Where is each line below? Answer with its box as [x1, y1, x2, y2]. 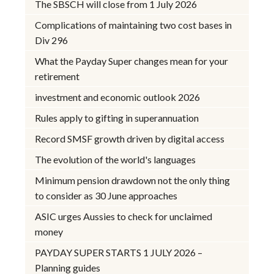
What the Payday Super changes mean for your [35, 54, 229, 67]
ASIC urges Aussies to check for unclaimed [35, 210, 213, 222]
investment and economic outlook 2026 [35, 91, 201, 103]
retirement [35, 70, 80, 82]
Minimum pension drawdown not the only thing [35, 174, 231, 186]
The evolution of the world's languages [35, 153, 196, 165]
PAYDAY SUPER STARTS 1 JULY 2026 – [35, 246, 203, 258]
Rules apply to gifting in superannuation [35, 111, 199, 124]
